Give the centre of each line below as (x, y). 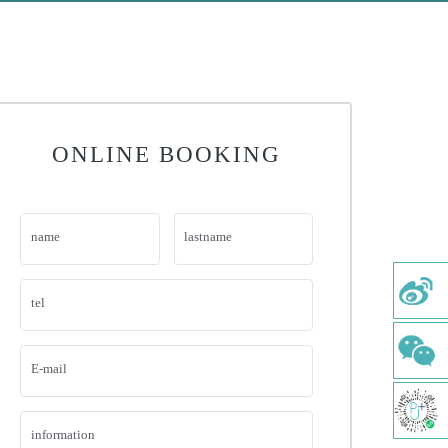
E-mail (48, 369)
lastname (207, 237)
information (62, 435)
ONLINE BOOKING (167, 155)
